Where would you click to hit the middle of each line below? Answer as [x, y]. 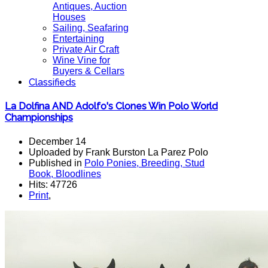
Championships [39, 118]
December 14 [57, 141]
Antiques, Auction [90, 6]
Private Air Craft [86, 49]
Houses [69, 17]
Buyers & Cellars [89, 71]
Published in [57, 163]
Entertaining [78, 39]
